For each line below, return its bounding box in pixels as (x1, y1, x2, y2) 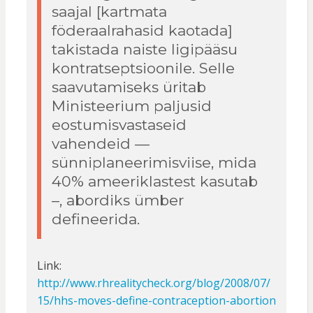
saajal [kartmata (51, 3, 167, 21)
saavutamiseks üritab (51, 78, 206, 96)
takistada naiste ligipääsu (51, 41, 238, 59)
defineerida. (51, 210, 140, 228)
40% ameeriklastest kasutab (51, 173, 258, 191)
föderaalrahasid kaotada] (51, 22, 233, 40)
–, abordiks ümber (51, 191, 184, 210)
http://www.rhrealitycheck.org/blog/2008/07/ (36, 275, 270, 291)
